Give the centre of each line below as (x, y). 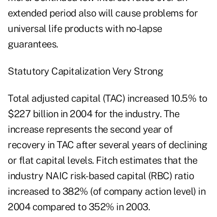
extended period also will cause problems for (103, 13)
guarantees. (33, 44)
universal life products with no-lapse (85, 29)
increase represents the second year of (90, 130)
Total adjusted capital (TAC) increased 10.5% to (108, 99)
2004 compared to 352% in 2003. (79, 207)
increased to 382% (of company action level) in (107, 192)
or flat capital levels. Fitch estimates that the (102, 161)
